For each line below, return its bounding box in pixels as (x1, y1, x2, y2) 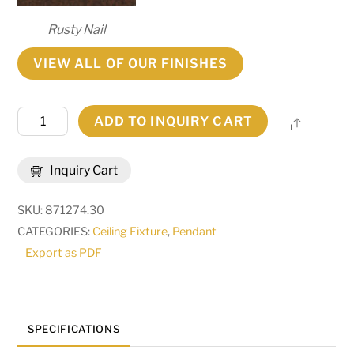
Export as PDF (25, 246, 103, 261)
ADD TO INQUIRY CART (93, 114, 253, 130)
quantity (17, 236, 66, 252)
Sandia (17, 151, 58, 167)
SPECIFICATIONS (28, 323, 120, 336)
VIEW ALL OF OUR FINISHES (32, 55, 228, 71)
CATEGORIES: (17, 224, 93, 239)
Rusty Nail (47, 21, 107, 37)
